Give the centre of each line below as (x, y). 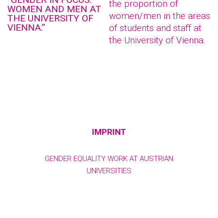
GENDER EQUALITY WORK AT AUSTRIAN (109, 159)
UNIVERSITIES (109, 171)
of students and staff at (155, 28)
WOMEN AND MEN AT (54, 9)
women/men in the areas (160, 16)
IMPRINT (109, 132)
